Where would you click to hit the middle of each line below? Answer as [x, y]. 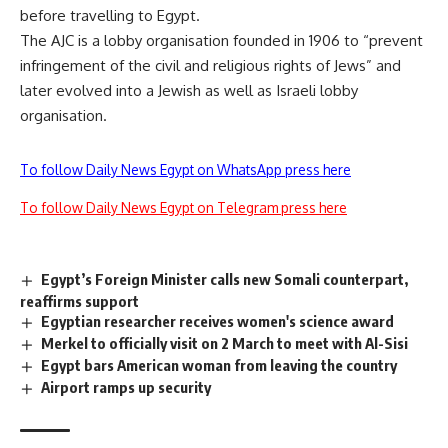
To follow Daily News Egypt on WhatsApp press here [185, 169]
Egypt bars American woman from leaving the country [219, 365]
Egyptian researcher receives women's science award [218, 321]
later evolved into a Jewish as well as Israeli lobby [189, 90]
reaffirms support [79, 300]
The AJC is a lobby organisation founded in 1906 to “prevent [221, 40]
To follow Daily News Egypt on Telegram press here [183, 207]
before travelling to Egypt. [110, 15]
